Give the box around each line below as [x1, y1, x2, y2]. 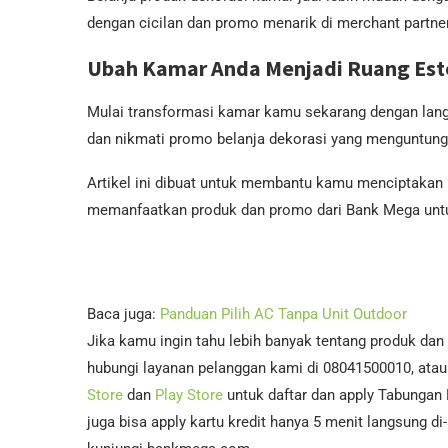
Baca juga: [87, 305, 160, 323]
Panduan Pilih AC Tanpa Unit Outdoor [160, 305, 407, 323]
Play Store [155, 386, 223, 404]
